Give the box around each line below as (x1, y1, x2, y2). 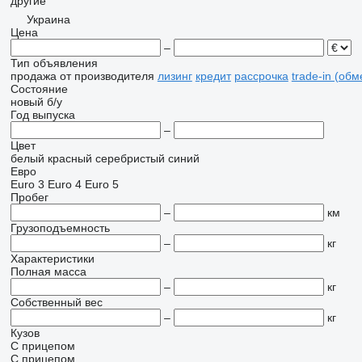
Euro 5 (84, 178, 119, 191)
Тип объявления (10, 57, 98, 69)
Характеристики (10, 252, 95, 265)
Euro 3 (10, 178, 44, 191)
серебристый (95, 152, 165, 165)
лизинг (157, 69, 192, 82)
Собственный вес (10, 296, 103, 309)
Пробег (10, 191, 48, 204)
